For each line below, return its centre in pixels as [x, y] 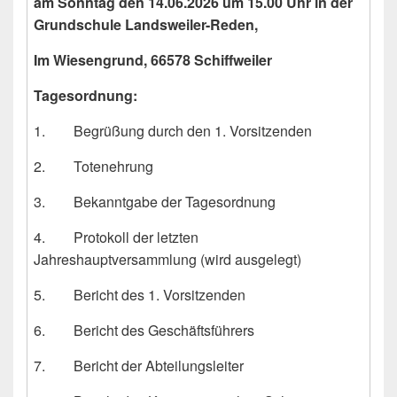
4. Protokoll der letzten [116, 237]
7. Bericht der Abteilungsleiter [139, 366]
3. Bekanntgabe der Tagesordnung [155, 202]
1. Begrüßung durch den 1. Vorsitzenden [173, 131]
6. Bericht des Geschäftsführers [144, 331]
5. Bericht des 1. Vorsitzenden [140, 295]
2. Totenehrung [93, 167]
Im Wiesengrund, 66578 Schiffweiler [153, 60]
